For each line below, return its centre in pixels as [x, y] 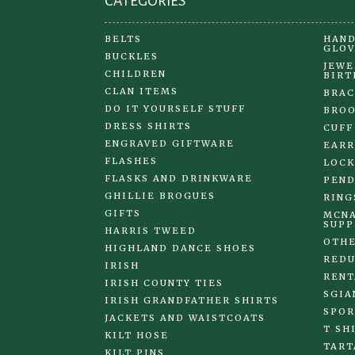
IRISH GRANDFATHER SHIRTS [192, 300]
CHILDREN [136, 73]
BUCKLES [132, 56]
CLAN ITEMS [141, 91]
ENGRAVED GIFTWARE [170, 143]
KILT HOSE [137, 335]
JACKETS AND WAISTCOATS [185, 317]
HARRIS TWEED [151, 230]
